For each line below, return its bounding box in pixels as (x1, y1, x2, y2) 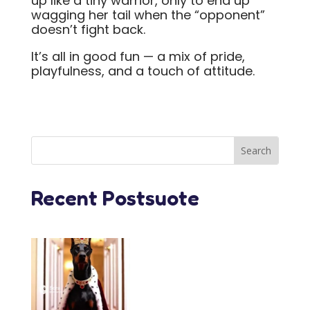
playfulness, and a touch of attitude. (30, 62, 255, 80)
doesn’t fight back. (30, 21, 145, 38)
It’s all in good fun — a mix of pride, (30, 48, 245, 65)
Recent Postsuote (30, 185, 199, 210)
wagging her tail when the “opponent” (30, 6, 265, 24)
